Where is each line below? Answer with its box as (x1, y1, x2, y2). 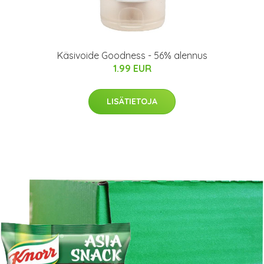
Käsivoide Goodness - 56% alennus (57, 49, 207, 61)
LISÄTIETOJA (107, 96, 157, 107)
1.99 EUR (113, 62, 151, 74)
